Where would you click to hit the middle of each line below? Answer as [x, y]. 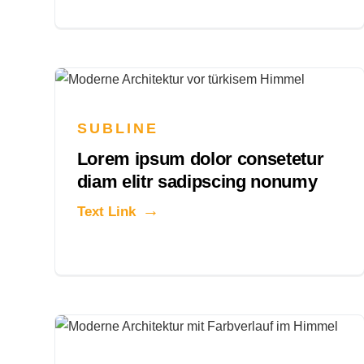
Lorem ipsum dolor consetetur [200, 158]
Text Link [106, 211]
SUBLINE [118, 128]
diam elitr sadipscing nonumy [197, 181]
